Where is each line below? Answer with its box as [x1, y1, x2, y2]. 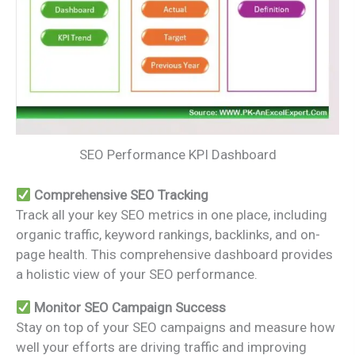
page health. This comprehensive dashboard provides [16, 246, 333, 262]
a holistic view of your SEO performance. [16, 265, 258, 282]
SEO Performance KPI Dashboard [78, 147, 277, 163]
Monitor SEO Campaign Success [34, 299, 227, 315]
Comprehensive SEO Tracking [34, 186, 209, 203]
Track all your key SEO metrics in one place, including [16, 206, 327, 223]
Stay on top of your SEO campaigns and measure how [16, 319, 335, 335]
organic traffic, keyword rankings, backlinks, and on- [16, 226, 320, 242]
